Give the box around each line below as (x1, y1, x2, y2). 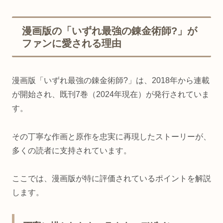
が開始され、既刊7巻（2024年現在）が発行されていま (12, 90, 210, 99)
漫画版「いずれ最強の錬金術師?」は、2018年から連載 (12, 76, 210, 85)
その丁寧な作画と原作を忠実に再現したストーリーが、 (12, 132, 211, 141)
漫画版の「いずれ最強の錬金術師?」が (22, 25, 197, 37)
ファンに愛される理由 (22, 38, 121, 49)
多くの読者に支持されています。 (12, 146, 131, 155)
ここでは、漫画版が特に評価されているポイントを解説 (12, 174, 211, 183)
